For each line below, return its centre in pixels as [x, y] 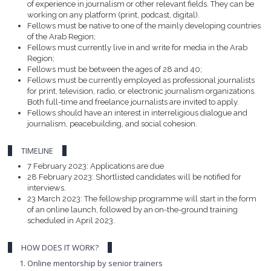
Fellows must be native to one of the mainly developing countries [144, 25]
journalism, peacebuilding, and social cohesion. [113, 123]
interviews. [47, 188]
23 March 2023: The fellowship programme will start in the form [142, 198]
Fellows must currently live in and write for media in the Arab [138, 47]
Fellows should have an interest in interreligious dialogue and [138, 113]
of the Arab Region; [62, 36]
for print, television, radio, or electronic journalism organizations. [142, 91]
